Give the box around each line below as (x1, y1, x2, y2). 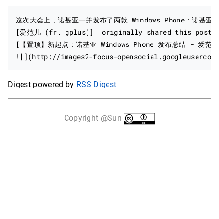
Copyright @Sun (64, 113, 124, 123)
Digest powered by (8, 80, 76, 89)
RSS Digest (76, 80, 117, 89)
